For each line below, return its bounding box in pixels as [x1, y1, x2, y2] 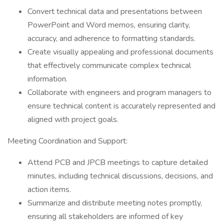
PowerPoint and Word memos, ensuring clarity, [27, 19, 190, 30]
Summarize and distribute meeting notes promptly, [27, 197, 202, 208]
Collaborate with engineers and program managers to [27, 87, 211, 98]
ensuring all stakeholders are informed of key [27, 211, 183, 222]
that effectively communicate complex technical [27, 60, 191, 71]
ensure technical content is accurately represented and [27, 100, 215, 111]
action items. [27, 184, 71, 195]
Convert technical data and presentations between [27, 6, 202, 17]
